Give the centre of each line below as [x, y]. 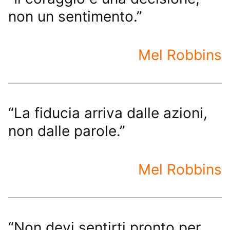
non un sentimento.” [75, 16]
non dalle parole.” [67, 131]
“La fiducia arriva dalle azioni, [108, 113]
